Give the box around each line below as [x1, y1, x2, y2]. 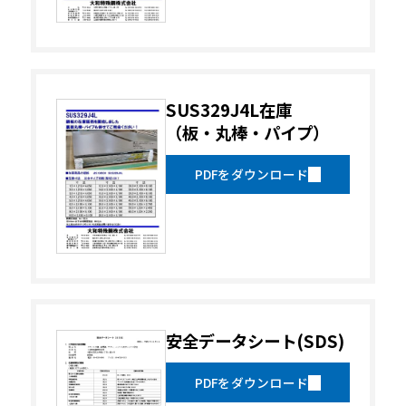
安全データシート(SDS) [165, 328, 344, 353]
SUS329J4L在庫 [165, 98, 292, 122]
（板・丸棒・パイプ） [165, 121, 329, 145]
